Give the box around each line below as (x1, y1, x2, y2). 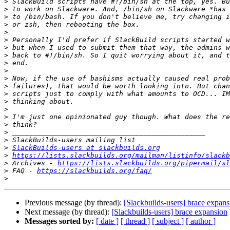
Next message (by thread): (25, 207, 111, 217)
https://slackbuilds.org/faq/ (37, 167, 152, 175)
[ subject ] (152, 217, 184, 226)
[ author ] (186, 217, 216, 226)
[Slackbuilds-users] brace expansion (111, 207, 227, 217)
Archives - (8, 159, 57, 167)
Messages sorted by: (25, 217, 94, 226)
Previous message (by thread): (25, 198, 124, 207)
